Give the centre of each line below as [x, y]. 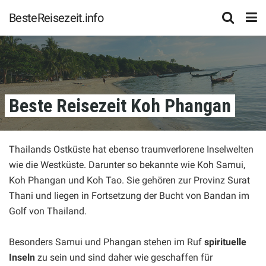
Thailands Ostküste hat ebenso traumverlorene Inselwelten [131, 149]
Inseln [22, 257]
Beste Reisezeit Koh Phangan [120, 106]
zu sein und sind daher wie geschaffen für [124, 257]
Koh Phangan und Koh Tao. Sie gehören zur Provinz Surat [129, 180]
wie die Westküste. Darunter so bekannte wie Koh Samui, [127, 165]
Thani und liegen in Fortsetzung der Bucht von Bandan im [129, 196]
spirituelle [225, 242]
